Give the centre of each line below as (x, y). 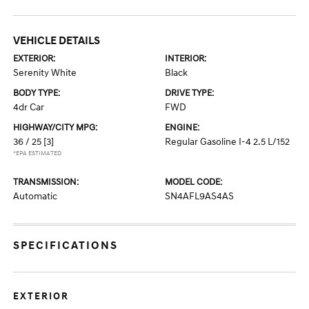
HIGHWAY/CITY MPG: (56, 128)
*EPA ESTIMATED (38, 153)
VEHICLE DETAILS (57, 41)
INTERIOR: (186, 59)
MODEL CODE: (193, 182)
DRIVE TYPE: (189, 93)
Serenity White (45, 73)
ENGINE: (182, 128)
